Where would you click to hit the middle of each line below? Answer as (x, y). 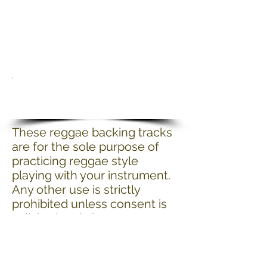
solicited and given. (65, 218)
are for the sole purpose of (86, 147)
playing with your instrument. (93, 175)
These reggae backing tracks (92, 132)
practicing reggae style (75, 161)
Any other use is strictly (76, 190)
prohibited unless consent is (89, 204)
